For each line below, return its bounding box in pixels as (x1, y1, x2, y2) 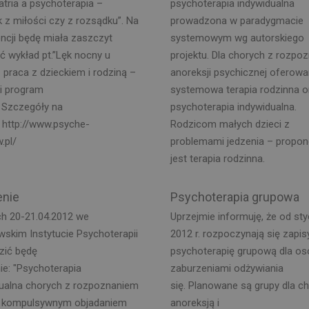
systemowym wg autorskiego (170, 31, 304, 44)
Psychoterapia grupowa (170, 189, 299, 204)
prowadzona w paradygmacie (170, 14, 303, 27)
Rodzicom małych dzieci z (170, 117, 290, 130)
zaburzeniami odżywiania (170, 262, 283, 275)
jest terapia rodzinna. (170, 152, 265, 165)
